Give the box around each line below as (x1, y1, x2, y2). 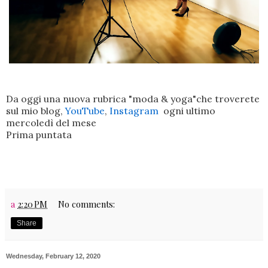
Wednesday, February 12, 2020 (6, 252, 100, 260)
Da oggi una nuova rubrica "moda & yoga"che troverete (6, 93, 260, 105)
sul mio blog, (6, 105, 65, 117)
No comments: (58, 198, 115, 211)
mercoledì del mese (6, 117, 96, 129)
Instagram (109, 105, 159, 117)
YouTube (65, 105, 105, 117)
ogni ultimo (159, 105, 215, 117)
